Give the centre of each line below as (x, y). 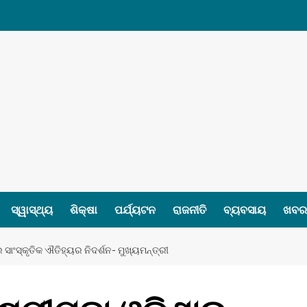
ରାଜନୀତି (189, 210)
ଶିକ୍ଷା (84, 210)
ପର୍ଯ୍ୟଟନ (135, 210)
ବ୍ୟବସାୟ (245, 210)
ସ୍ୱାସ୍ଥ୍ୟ (32, 210)
